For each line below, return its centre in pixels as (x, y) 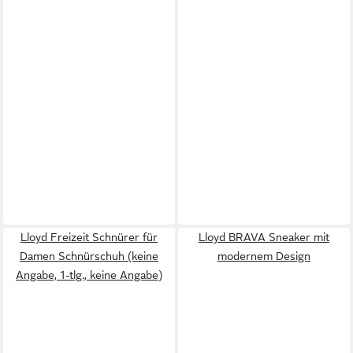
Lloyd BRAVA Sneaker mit (264, 237)
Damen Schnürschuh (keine (89, 256)
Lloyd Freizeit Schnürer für (89, 237)
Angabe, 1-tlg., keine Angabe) (89, 275)
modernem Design (264, 256)
